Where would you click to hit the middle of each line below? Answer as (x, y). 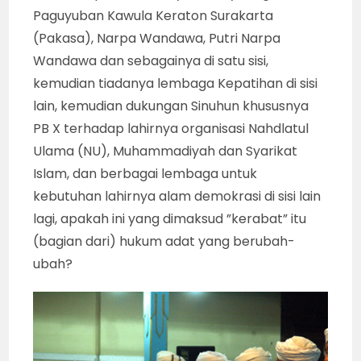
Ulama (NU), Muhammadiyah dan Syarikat (166, 151)
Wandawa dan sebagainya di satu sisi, (151, 60)
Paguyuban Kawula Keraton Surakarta (154, 15)
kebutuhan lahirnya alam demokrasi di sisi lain (177, 196)
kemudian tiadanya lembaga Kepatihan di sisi (176, 83)
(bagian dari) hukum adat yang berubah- (164, 241)
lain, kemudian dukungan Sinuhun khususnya (171, 106)
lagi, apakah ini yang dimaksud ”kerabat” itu (170, 218)
